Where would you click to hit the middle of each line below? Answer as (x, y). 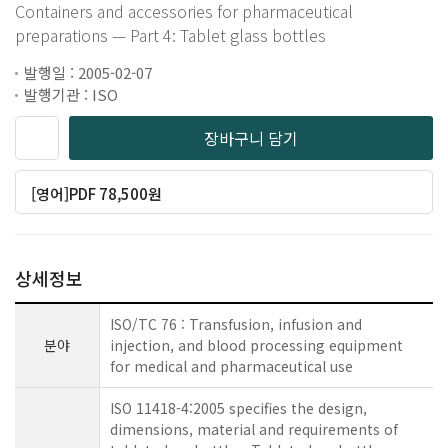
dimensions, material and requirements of (254, 429)
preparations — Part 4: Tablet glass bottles (170, 35)
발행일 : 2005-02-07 (88, 72)
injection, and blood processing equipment (256, 345)
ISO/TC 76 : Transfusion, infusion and (236, 324)
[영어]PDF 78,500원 (97, 193)
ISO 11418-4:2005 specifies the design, (238, 408)
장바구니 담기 (251, 138)
